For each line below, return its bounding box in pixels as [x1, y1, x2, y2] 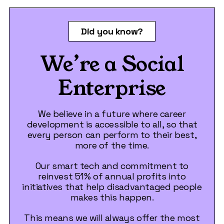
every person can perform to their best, [27, 129, 197, 141]
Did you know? [81, 25, 143, 37]
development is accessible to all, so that [26, 118, 197, 130]
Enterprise [57, 74, 166, 103]
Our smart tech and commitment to [35, 160, 189, 172]
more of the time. [74, 139, 149, 151]
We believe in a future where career [38, 108, 186, 120]
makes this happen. [70, 191, 154, 203]
